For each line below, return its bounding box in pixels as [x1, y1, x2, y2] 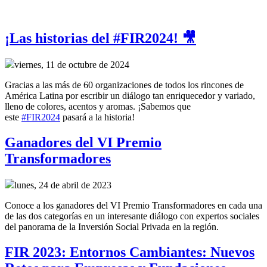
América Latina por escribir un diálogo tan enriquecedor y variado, [5, 90, 255, 101]
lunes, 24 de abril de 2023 [14, 179, 111, 190]
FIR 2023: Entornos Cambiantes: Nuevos [5, 244, 254, 260]
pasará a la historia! [60, 111, 135, 122]
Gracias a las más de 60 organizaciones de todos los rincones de [5, 79, 244, 90]
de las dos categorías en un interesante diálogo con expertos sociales [5, 210, 259, 221]
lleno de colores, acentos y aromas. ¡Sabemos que [5, 101, 191, 111]
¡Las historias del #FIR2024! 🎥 [5, 30, 196, 46]
